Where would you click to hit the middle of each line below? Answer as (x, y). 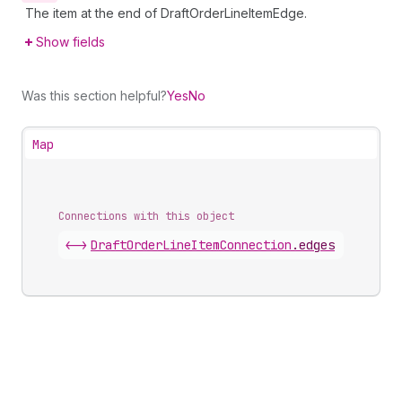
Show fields (70, 42)
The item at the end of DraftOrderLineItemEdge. (166, 13)
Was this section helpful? (94, 96)
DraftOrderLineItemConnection (191, 245)
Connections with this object (146, 216)
